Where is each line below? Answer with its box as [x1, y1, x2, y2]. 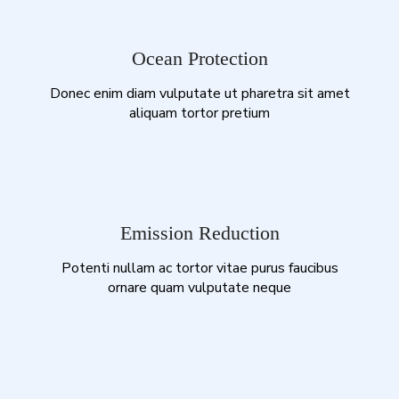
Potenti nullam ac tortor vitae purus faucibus [61, 257, 338, 278]
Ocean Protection [131, 46, 268, 69]
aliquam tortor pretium [129, 102, 270, 123]
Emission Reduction [119, 221, 280, 244]
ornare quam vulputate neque [108, 277, 291, 297]
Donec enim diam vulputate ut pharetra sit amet [49, 83, 350, 103]
